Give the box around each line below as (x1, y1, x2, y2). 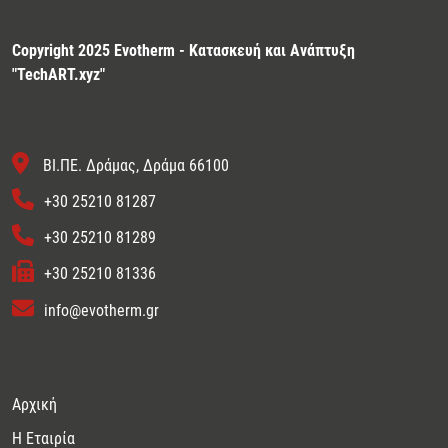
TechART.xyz (17, 64, 100, 84)
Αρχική (12, 394, 57, 414)
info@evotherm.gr (44, 300, 159, 320)
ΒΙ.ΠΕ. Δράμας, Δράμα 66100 (42, 155, 229, 175)
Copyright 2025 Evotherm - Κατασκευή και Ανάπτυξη (12, 40, 355, 60)
